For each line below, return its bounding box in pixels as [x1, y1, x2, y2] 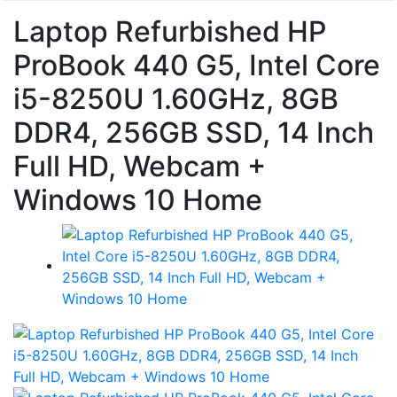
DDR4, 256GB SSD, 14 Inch [13, 114, 374, 150]
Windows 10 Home [13, 182, 262, 217]
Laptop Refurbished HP [13, 13, 326, 49]
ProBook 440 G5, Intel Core [13, 47, 380, 82]
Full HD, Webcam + [13, 148, 266, 183]
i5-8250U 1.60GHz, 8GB [13, 81, 339, 116]
